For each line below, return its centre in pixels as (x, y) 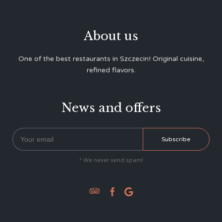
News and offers (111, 108)
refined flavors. (111, 70)
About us (111, 36)
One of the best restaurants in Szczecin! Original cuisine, (111, 59)
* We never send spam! (111, 161)
